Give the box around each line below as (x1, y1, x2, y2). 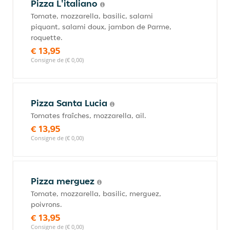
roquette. (31, 33, 63, 42)
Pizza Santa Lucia (31, 97, 110, 109)
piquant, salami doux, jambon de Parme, (31, 22, 171, 31)
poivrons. (31, 200, 62, 209)
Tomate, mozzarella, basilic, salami (31, 11, 153, 21)
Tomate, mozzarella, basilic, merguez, (31, 189, 161, 198)
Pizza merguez (31, 175, 97, 187)
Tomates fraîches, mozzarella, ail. (31, 111, 146, 120)
